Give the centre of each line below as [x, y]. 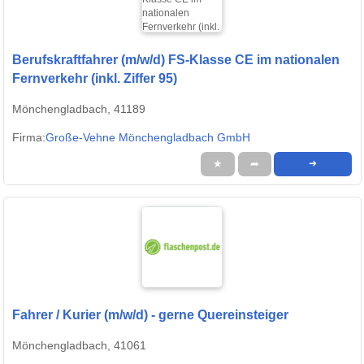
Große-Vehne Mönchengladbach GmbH [148, 138]
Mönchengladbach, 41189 [79, 109]
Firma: [29, 138]
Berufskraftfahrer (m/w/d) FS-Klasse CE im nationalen [176, 60]
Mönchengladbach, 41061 [79, 346]
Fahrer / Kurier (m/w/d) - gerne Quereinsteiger [150, 315]
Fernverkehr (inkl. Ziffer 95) [95, 79]
